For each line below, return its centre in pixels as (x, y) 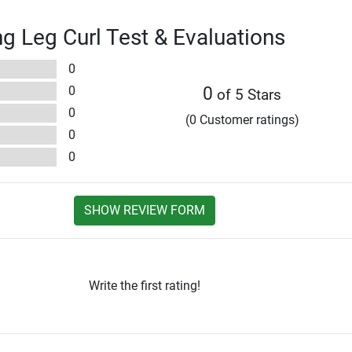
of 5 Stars (247, 95)
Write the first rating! (144, 286)
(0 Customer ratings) (242, 120)
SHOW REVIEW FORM (144, 211)
